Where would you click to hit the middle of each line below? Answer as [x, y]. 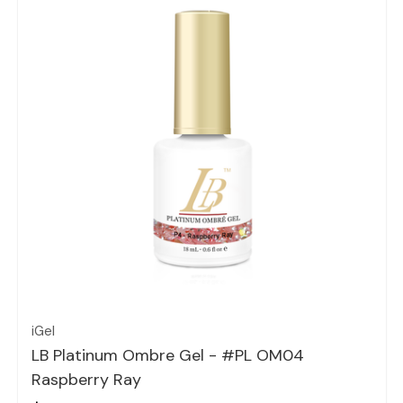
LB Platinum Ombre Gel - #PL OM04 [167, 356]
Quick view [201, 283]
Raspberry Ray [86, 380]
